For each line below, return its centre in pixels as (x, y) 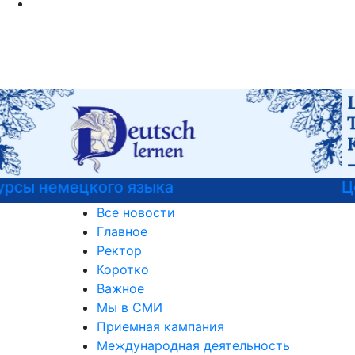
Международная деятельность (193, 345)
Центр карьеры (61, 187)
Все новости (136, 212)
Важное (120, 288)
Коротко (123, 269)
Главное (122, 231)
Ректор (119, 250)
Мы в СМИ (130, 307)
